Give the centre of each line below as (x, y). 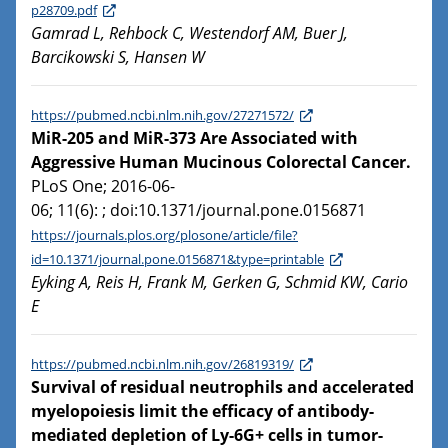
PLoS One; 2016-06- (103, 186)
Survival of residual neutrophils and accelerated (222, 387)
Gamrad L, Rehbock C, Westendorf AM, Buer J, (189, 33)
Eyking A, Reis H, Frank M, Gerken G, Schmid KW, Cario (219, 282)
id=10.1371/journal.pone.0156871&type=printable (177, 259)
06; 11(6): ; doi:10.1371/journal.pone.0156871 (198, 210)
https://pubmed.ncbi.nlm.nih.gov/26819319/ (162, 364)
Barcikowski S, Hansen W (118, 57)
